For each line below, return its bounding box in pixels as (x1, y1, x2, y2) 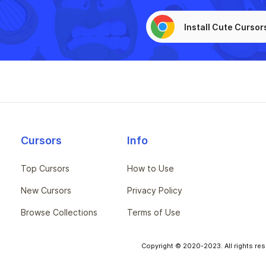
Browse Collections (21, 207, 97, 217)
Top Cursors (21, 163, 69, 173)
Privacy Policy (127, 185, 182, 195)
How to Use (127, 163, 174, 173)
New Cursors (21, 185, 71, 195)
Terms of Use (127, 207, 180, 217)
